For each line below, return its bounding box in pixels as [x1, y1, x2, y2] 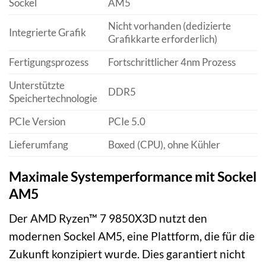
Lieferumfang [9, 138, 68, 151]
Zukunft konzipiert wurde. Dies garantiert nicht [9, 246, 245, 261]
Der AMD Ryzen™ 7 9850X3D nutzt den [9, 211, 207, 225]
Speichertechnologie [9, 92, 97, 104]
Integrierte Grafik [9, 26, 86, 39]
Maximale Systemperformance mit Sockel [9, 168, 256, 185]
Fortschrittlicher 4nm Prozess [107, 56, 236, 68]
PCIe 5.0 [107, 115, 145, 128]
